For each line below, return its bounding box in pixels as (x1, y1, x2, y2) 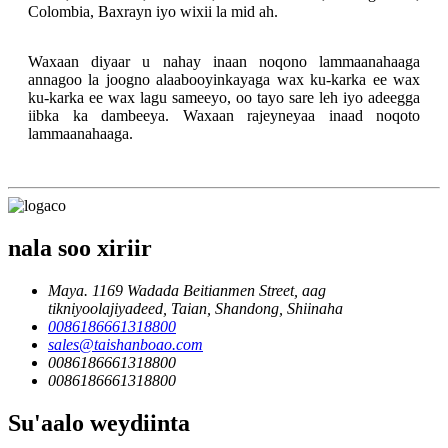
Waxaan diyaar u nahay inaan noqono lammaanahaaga (28, 53, 420, 71)
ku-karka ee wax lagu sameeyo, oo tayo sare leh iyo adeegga (28, 89, 420, 107)
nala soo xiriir (8, 235, 152, 262)
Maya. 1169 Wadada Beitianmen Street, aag (48, 282, 326, 300)
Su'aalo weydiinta (8, 410, 190, 437)
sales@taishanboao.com (48, 336, 203, 354)
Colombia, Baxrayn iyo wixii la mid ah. (28, 3, 278, 21)
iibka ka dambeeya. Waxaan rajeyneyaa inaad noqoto (28, 107, 420, 125)
